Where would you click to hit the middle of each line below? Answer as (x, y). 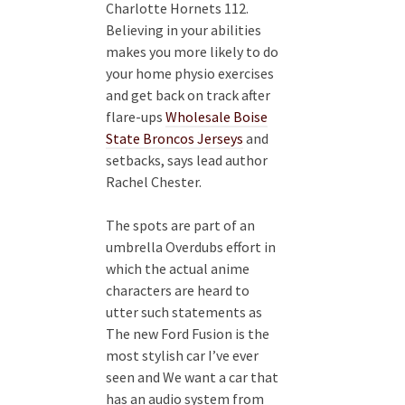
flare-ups (136, 117)
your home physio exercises (190, 74)
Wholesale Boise (217, 117)
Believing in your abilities (184, 30)
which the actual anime (178, 269)
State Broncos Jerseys (174, 139)
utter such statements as (184, 312)
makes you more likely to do (192, 52)
